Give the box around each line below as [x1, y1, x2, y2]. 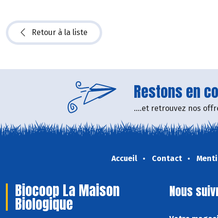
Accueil [111, 154, 137, 163]
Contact [151, 154, 182, 163]
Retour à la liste [32, 28, 88, 37]
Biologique [15, 194, 73, 215]
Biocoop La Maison [15, 180, 120, 201]
